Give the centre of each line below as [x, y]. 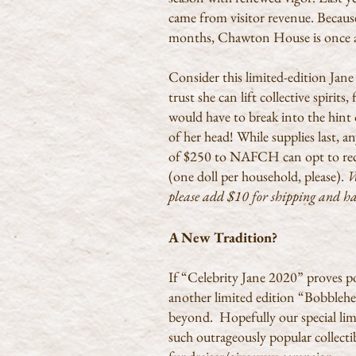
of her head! [203, 136]
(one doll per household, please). [258, 176]
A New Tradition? [223, 237]
